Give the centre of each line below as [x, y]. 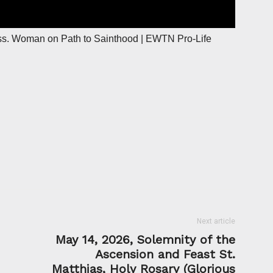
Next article [216, 222]
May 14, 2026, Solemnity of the [145, 240]
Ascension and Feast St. [165, 254]
